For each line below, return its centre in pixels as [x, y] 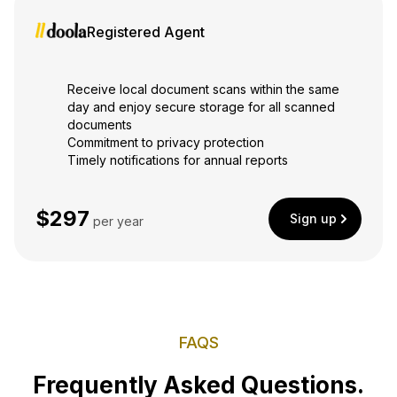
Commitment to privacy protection [166, 143]
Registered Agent [146, 32]
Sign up [313, 219]
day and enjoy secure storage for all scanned [201, 107]
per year [117, 222]
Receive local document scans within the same [203, 90]
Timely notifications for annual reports [178, 160]
